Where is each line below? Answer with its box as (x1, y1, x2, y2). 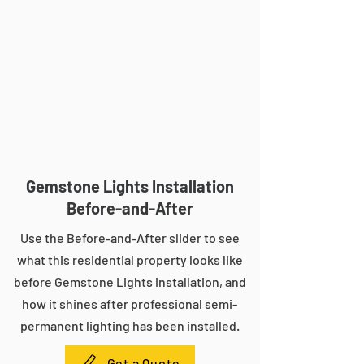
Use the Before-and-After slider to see (19, 230, 240, 245)
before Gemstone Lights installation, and (13, 274, 246, 289)
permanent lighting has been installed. (19, 318, 240, 333)
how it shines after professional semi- (22, 296, 237, 311)
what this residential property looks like (16, 252, 243, 267)
